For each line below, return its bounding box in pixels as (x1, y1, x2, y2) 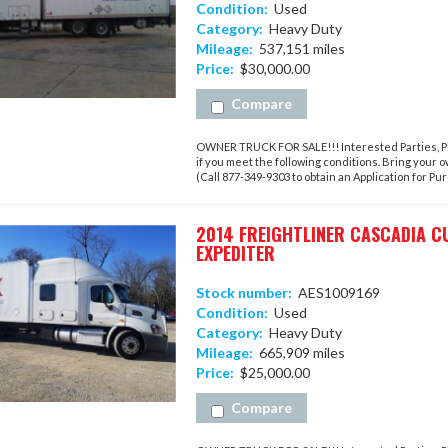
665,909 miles (252, 344, 345, 361)
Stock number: (195, 284, 292, 301)
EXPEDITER (195, 240, 275, 266)
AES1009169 (291, 284, 380, 301)
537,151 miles (252, 40, 345, 57)
